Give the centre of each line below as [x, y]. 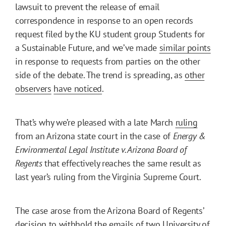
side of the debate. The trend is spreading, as [100, 75]
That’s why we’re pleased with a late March [95, 122]
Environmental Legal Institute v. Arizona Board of [101, 149]
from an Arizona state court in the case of [94, 136]
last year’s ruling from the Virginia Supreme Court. [108, 177]
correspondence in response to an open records [104, 20]
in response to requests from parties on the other [108, 61]
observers [33, 88]
